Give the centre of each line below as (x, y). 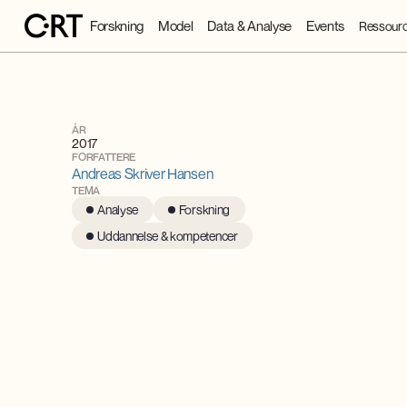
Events (325, 26)
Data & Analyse (249, 26)
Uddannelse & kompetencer (168, 236)
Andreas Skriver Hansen (143, 174)
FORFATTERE (104, 157)
